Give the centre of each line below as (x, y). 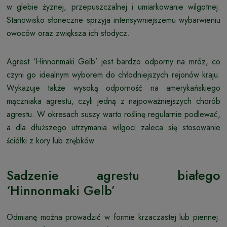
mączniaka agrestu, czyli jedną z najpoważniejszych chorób (113, 101)
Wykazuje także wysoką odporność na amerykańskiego (113, 88)
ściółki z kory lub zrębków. (51, 140)
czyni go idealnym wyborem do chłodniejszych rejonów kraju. (113, 74)
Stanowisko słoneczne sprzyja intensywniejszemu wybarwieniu (113, 20)
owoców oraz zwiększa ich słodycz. (68, 33)
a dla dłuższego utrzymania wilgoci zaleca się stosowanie (113, 127)
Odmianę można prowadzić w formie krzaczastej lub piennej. (113, 217)
